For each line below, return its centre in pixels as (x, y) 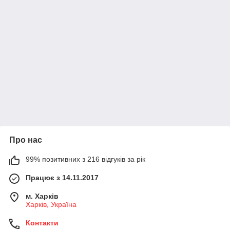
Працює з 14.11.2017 (62, 178)
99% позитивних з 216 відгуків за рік (85, 159)
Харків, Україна (51, 204)
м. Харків (42, 196)
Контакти (42, 223)
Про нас (26, 140)
